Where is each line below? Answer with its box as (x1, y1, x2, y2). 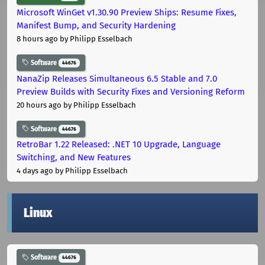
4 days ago (17, 166, 53, 176)
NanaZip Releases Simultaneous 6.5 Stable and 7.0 (17, 73, 217, 84)
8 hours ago (17, 34, 58, 43)
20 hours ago (17, 100, 62, 109)
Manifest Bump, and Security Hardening (17, 20, 176, 31)
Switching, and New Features (17, 152, 131, 163)
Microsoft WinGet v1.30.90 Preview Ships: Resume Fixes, (17, 7, 237, 18)
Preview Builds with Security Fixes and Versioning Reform (17, 86, 245, 97)
